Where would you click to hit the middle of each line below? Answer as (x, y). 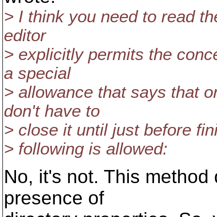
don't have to (52, 111)
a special (37, 73)
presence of (54, 198)
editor (25, 35)
